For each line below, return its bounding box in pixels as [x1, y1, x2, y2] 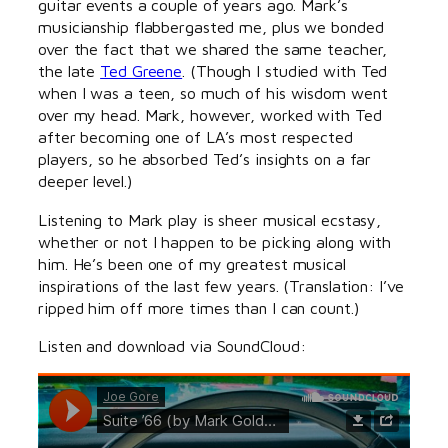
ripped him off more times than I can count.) [38, 297, 360, 317]
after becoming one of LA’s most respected [38, 127, 353, 147]
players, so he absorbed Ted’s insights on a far [38, 149, 372, 169]
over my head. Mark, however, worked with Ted [38, 105, 382, 125]
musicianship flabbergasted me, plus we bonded [38, 17, 384, 37]
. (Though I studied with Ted [182, 61, 388, 81]
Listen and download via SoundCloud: [38, 335, 306, 355]
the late [38, 61, 101, 81]
